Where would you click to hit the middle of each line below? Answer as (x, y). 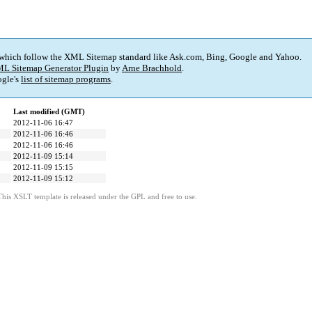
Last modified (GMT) (49, 112)
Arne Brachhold (152, 68)
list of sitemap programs (66, 79)
